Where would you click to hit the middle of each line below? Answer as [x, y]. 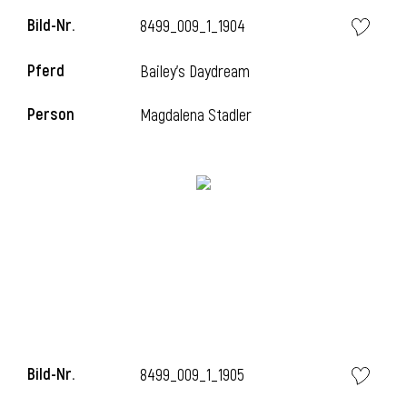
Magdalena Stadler [196, 116]
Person [51, 115]
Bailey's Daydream [195, 72]
